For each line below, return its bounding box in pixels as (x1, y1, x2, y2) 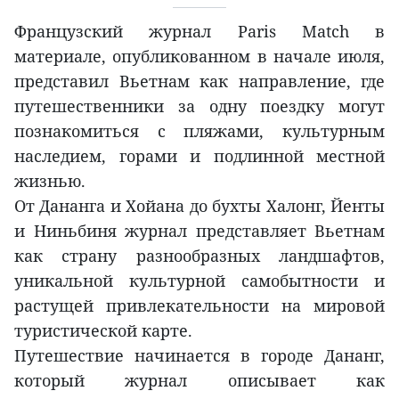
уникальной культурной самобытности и (14, 270, 385, 292)
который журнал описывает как (14, 370, 385, 392)
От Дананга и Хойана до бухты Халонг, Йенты (14, 195, 385, 217)
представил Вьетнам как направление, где (14, 70, 385, 93)
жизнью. (14, 170, 85, 192)
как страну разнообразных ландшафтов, (14, 245, 385, 267)
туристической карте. (14, 320, 192, 342)
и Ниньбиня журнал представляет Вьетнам (14, 220, 385, 242)
